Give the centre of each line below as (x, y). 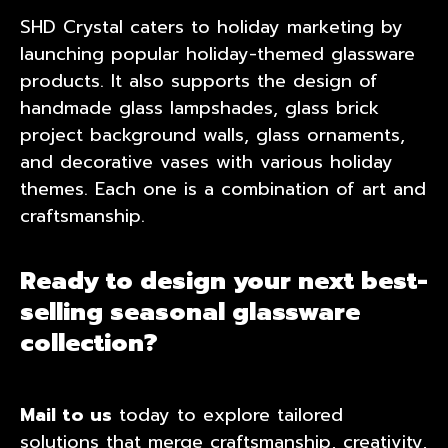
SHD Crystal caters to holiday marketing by (211, 26)
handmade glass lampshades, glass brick (199, 107)
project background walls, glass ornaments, (212, 134)
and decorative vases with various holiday (206, 161)
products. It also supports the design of (199, 80)
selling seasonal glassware (190, 311)
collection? (89, 342)
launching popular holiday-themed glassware (217, 53)
